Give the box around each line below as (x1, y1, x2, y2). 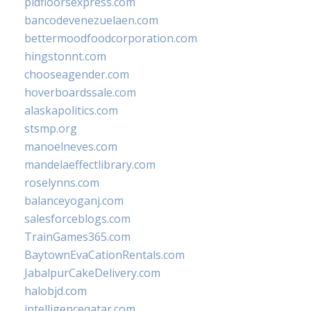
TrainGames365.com (24, 229, 131, 244)
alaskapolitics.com (24, 103, 118, 118)
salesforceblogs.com (24, 211, 131, 226)
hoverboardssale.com (24, 85, 136, 100)
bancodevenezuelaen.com (24, 12, 158, 28)
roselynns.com (24, 175, 99, 190)
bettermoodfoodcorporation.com (24, 31, 197, 46)
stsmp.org (24, 121, 77, 136)
